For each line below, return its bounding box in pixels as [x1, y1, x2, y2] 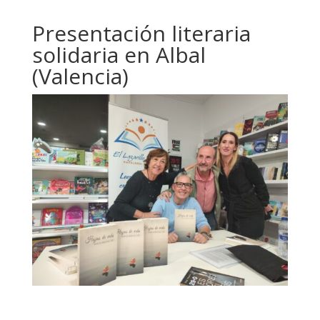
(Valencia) [31, 61, 129, 91]
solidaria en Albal [31, 39, 206, 69]
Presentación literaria [31, 18, 251, 48]
